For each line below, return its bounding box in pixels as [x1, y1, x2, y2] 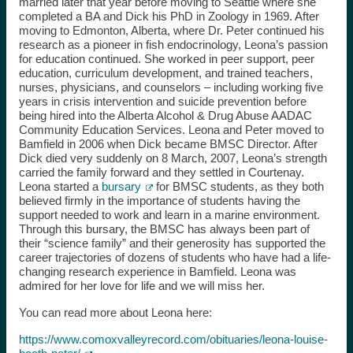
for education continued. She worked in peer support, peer [18, 51, 314, 65]
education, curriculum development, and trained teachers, [18, 65, 313, 80]
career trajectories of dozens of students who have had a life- [18, 250, 331, 264]
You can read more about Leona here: [18, 305, 212, 319]
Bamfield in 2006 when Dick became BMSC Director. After [18, 136, 318, 150]
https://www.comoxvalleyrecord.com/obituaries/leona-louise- [18, 332, 328, 346]
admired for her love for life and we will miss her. [18, 278, 265, 292]
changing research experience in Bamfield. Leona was [18, 264, 296, 278]
